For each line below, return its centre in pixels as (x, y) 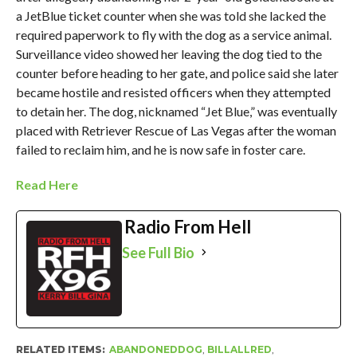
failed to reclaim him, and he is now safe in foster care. (160, 149)
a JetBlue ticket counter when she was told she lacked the (171, 15)
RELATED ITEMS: (60, 349)
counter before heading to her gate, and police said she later (177, 73)
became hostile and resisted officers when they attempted (173, 92)
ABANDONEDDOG (155, 349)
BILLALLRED (239, 349)
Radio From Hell (187, 226)
